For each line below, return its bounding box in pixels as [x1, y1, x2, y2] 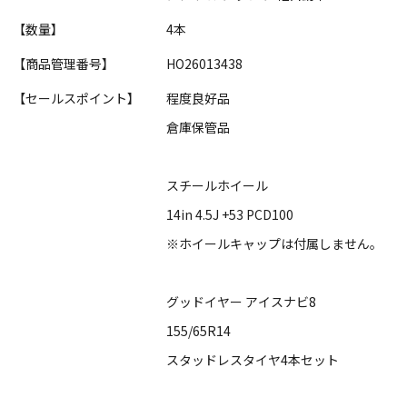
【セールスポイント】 [13, 89, 141, 108]
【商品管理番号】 [13, 55, 115, 74]
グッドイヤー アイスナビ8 [166, 293, 316, 312]
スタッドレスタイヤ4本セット [166, 351, 339, 370]
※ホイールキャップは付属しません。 [166, 234, 382, 253]
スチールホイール [166, 176, 268, 195]
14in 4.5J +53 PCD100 [166, 205, 293, 224]
